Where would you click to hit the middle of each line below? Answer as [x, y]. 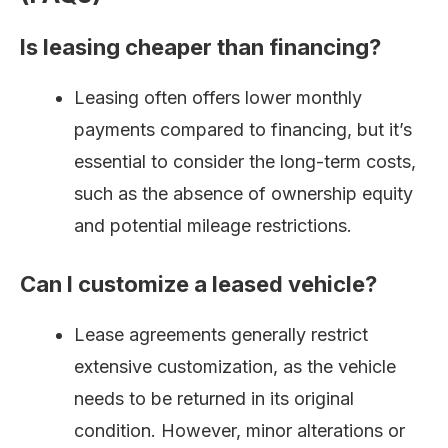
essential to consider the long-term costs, [245, 162]
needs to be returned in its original [214, 399]
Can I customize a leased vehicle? [198, 284]
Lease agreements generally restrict [221, 335]
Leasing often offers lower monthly [218, 98]
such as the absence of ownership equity [243, 194]
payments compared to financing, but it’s [243, 130]
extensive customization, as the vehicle [235, 367]
